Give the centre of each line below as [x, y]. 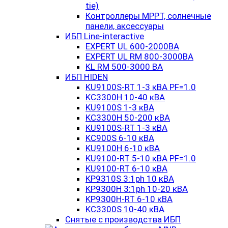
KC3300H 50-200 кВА [128, 118]
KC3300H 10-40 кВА [125, 97]
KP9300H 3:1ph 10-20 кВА [137, 189]
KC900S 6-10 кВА [120, 138]
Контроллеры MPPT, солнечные [148, 16]
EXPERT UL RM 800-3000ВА [139, 56]
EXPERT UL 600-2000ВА [132, 46]
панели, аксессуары [125, 26]
